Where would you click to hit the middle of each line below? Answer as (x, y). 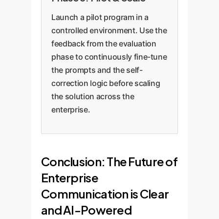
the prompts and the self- (97, 70)
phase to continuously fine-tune (109, 56)
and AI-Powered (86, 209)
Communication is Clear (105, 193)
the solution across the (93, 96)
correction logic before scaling (106, 83)
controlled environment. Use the (109, 30)
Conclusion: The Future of (109, 161)
